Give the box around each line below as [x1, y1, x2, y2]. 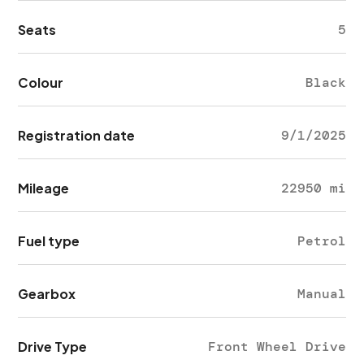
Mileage [18, 180, 70, 197]
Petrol [297, 232, 346, 249]
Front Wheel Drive [207, 338, 346, 355]
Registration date [18, 127, 136, 144]
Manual [297, 285, 346, 302]
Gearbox [18, 285, 76, 302]
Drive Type [18, 338, 88, 355]
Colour [18, 74, 64, 91]
